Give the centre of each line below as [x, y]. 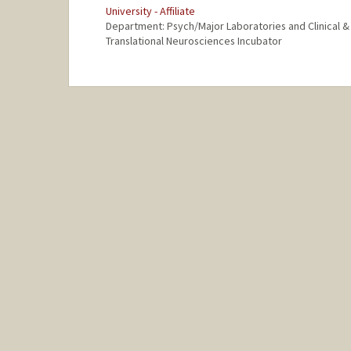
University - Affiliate [150, 11]
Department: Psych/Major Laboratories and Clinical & [227, 26]
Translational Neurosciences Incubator [194, 41]
